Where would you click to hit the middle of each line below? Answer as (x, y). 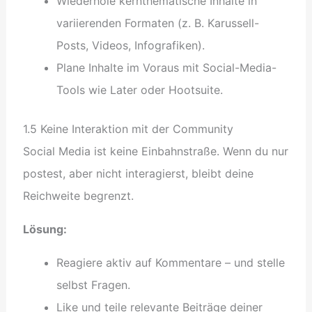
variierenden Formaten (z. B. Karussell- (157, 23)
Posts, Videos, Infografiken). (130, 45)
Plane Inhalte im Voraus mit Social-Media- (166, 67)
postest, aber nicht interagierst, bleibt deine (138, 173)
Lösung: (45, 229)
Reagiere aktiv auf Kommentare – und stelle (170, 262)
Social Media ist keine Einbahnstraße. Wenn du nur (155, 151)
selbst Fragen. (93, 284)
